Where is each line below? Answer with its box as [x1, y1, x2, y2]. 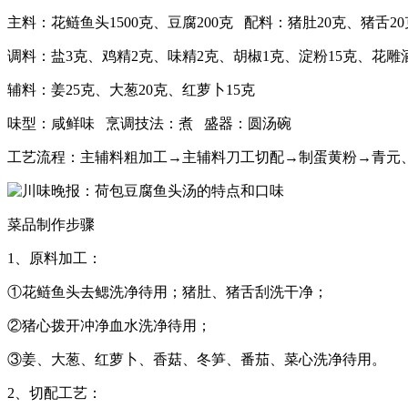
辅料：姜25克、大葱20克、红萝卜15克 [7, 81, 255, 97]
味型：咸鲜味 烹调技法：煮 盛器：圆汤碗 [7, 115, 291, 131]
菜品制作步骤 [7, 216, 95, 232]
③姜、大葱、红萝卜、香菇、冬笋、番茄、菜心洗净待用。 [7, 351, 386, 367]
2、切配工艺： [7, 384, 102, 401]
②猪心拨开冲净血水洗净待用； [7, 317, 211, 333]
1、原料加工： [7, 250, 102, 266]
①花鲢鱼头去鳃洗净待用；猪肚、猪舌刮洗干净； [7, 283, 328, 300]
